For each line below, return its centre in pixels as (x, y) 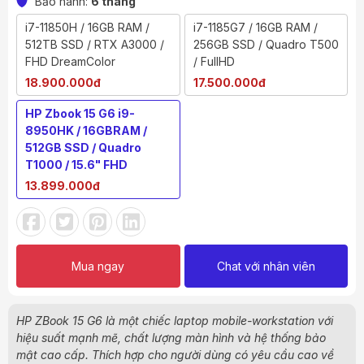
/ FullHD (214, 62)
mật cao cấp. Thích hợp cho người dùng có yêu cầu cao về (175, 355)
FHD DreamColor (70, 62)
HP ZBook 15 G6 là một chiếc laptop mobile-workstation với (175, 321)
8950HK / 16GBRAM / (86, 131)
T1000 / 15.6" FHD (76, 165)
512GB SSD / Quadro (83, 148)
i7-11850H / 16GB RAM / (87, 28)
